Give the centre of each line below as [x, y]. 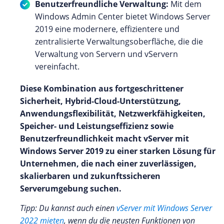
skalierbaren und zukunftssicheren [90, 176]
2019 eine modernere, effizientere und [107, 29]
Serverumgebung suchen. [71, 188]
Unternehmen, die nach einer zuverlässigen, [108, 163]
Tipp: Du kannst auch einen [68, 208]
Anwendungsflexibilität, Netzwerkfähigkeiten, [113, 113]
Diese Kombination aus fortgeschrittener [102, 88]
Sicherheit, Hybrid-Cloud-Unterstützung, [100, 101]
